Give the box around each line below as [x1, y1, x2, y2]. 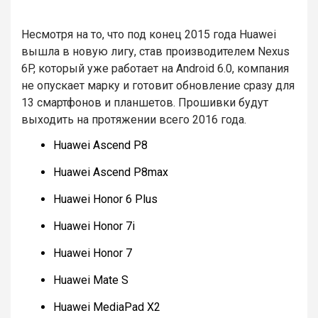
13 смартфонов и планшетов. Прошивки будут [21, 96, 268, 110]
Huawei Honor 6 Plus [53, 192, 158, 206]
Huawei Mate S [53, 273, 128, 287]
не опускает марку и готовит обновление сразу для [21, 79, 295, 93]
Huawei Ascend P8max [53, 165, 168, 179]
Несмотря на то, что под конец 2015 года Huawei [21, 28, 276, 42]
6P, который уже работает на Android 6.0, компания [21, 62, 289, 76]
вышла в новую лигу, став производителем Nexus [21, 45, 290, 59]
